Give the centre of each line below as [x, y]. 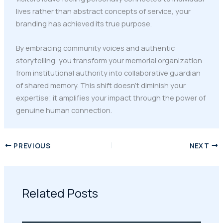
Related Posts [60, 193]
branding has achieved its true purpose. [84, 24]
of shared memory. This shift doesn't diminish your [101, 85]
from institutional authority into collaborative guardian [108, 72]
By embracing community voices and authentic [95, 48]
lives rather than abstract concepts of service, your [103, 11]
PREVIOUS [31, 146]
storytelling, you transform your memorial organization [109, 60]
